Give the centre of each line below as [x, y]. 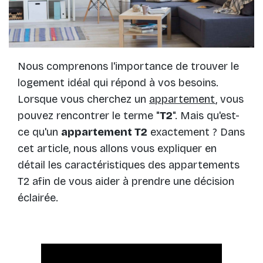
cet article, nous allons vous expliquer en [117, 149]
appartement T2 [104, 132]
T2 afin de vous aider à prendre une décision [126, 182]
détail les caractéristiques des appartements [129, 165]
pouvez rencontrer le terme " [89, 116]
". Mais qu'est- [206, 116]
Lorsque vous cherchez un [83, 100]
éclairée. [38, 198]
